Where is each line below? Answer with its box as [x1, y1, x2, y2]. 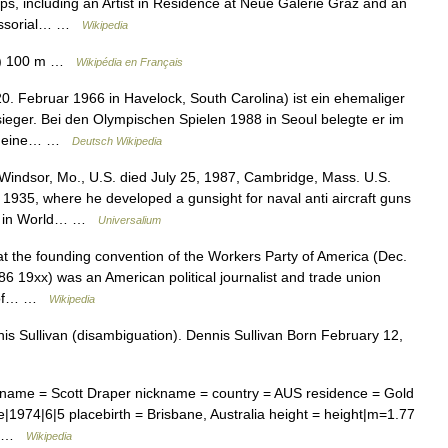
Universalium [98, 213, 161, 226]
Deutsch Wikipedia [72, 134, 162, 147]
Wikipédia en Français [76, 55, 183, 68]
